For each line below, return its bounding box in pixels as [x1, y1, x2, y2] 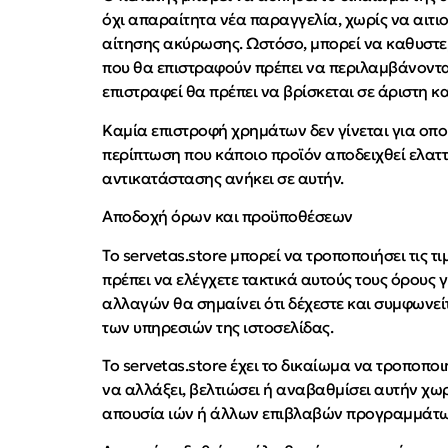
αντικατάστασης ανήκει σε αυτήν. [102, 167, 344, 188]
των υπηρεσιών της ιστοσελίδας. [102, 316, 333, 337]
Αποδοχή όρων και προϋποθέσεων [102, 206, 353, 227]
